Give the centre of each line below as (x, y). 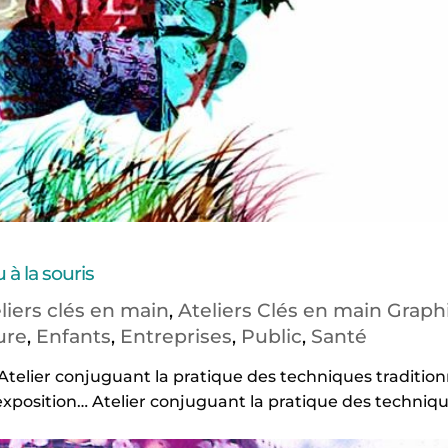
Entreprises (175, 337)
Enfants (73, 337)
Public (271, 337)
